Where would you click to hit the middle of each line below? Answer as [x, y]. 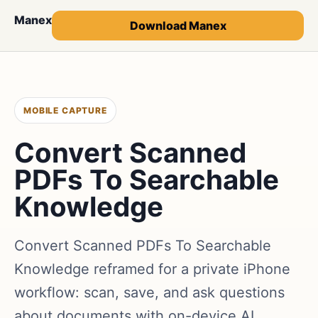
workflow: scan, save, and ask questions [149, 292]
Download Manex [178, 26]
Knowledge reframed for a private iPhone [152, 269]
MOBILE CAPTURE [65, 110]
